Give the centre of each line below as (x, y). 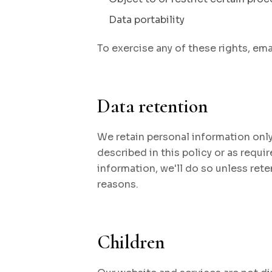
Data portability (147, 20)
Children (131, 242)
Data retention (152, 106)
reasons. (118, 185)
